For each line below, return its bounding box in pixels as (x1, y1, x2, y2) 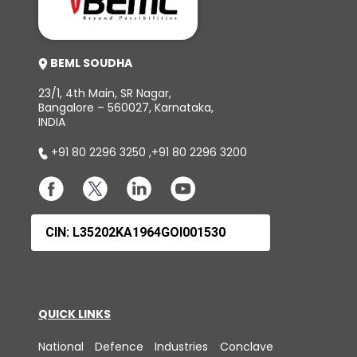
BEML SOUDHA (47, 55, 132, 72)
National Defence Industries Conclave (37, 338, 273, 355)
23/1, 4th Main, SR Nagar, (37, 85, 171, 102)
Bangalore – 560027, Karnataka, (37, 100, 214, 116)
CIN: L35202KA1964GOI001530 (45, 224, 226, 240)
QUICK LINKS (37, 305, 111, 322)
